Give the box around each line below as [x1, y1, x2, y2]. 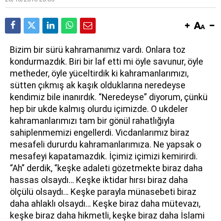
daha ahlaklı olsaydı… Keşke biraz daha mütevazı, [10, 199, 200, 209]
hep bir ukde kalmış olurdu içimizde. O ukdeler [10, 104, 188, 114]
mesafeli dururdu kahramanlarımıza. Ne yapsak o [10, 140, 201, 149]
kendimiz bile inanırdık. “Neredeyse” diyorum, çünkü [10, 92, 208, 102]
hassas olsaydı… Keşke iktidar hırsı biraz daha [10, 175, 188, 185]
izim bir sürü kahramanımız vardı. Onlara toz [15, 45, 185, 55]
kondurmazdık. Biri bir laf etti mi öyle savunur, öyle [10, 57, 203, 67]
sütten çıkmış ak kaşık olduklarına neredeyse [10, 80, 185, 90]
